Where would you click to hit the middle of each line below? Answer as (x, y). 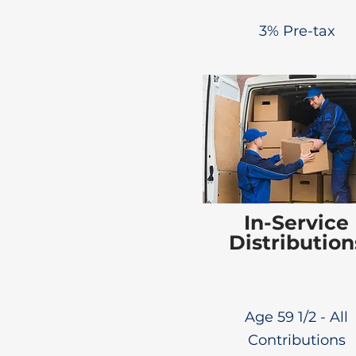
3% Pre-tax (297, 31)
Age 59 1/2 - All (296, 317)
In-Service (296, 222)
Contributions (296, 340)
